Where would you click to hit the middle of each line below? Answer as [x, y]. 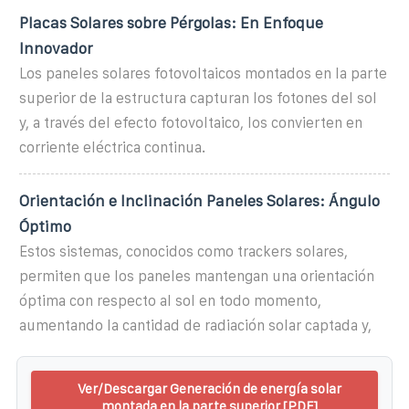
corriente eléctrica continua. [112, 147]
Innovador [56, 48]
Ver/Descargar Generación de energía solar [209, 388]
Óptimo [45, 226]
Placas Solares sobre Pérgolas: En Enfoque [171, 22]
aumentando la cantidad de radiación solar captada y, [195, 325]
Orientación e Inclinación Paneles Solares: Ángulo [199, 200]
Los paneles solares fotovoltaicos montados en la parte [203, 73]
